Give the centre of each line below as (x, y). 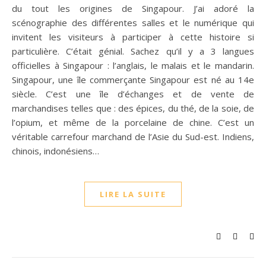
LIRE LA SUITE (133, 194)
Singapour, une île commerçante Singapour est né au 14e (133, 80)
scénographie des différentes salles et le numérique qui (133, 23)
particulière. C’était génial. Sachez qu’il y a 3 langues (133, 51)
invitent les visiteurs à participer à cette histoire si (133, 37)
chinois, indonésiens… (56, 151)
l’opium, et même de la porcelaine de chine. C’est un (133, 122)
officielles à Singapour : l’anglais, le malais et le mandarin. (133, 65)
